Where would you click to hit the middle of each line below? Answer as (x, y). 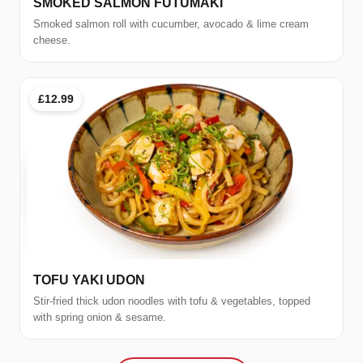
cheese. (52, 41)
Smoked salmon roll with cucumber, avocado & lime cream (171, 24)
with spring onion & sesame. (100, 318)
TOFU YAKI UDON (89, 280)
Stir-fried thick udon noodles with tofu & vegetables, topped (172, 301)
